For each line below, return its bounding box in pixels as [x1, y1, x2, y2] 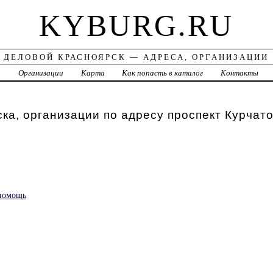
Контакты [221, 68, 259, 78]
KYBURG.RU [39, 9, 234, 43]
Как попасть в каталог [122, 68, 204, 78]
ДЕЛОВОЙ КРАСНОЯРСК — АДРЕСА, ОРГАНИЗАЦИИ [4, 52, 269, 62]
